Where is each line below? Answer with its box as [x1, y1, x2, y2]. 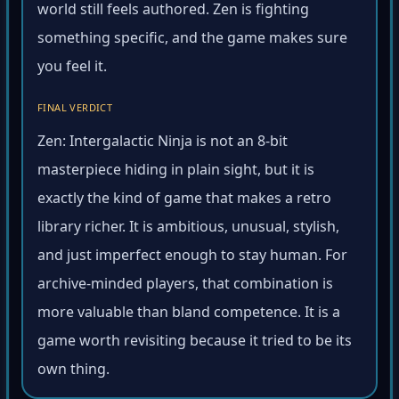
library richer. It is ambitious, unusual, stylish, [37, 219, 339, 240]
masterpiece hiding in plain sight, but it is [37, 162, 314, 183]
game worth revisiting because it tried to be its [37, 333, 352, 354]
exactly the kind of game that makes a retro [37, 191, 331, 211]
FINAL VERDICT [37, 103, 113, 118]
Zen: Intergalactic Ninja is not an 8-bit [37, 134, 288, 154]
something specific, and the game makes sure [37, 30, 347, 51]
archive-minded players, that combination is [37, 276, 333, 297]
